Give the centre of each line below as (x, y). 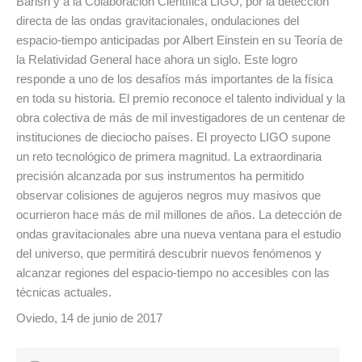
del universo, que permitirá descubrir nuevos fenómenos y (169, 253)
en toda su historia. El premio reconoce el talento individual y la (181, 98)
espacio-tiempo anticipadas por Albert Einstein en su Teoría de (179, 40)
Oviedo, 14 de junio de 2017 (89, 318)
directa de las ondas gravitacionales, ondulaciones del (158, 20)
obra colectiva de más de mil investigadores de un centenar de (181, 117)
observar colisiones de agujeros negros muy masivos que (168, 195)
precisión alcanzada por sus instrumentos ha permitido (160, 175)
